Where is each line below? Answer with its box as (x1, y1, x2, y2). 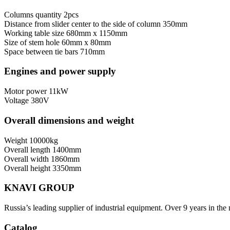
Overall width (4, 154, 49, 163)
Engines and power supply (4, 66, 116, 77)
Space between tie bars (4, 47, 78, 56)
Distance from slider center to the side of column (4, 19, 161, 28)
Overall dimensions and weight (4, 114, 134, 126)
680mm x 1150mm (66, 28, 127, 37)
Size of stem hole (4, 37, 60, 47)
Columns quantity (4, 10, 62, 19)
